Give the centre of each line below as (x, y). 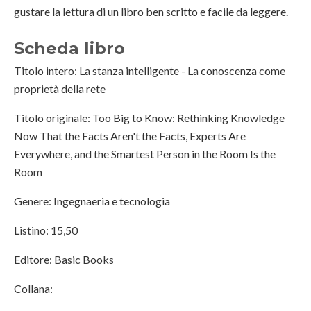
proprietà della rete (60, 89)
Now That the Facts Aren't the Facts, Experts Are (130, 136)
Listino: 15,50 (46, 230)
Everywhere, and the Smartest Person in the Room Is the (145, 154)
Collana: (33, 289)
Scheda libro (69, 49)
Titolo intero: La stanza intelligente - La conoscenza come (150, 71)
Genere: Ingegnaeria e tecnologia (92, 201)
